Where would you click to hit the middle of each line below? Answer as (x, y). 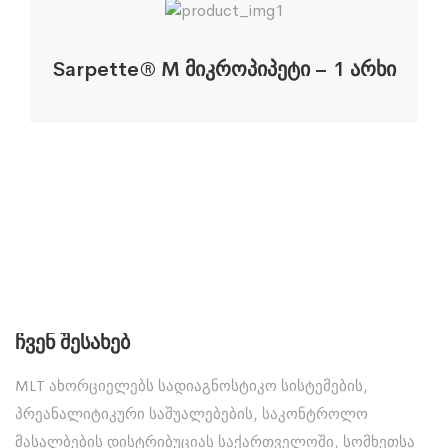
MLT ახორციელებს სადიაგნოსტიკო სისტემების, (191, 385)
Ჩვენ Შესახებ (72, 342)
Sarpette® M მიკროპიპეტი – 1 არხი (224, 69)
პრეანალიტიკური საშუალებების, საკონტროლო (191, 413)
